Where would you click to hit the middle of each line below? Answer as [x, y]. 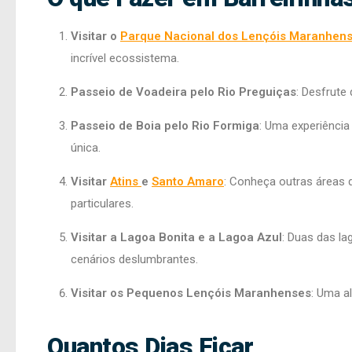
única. [86, 148]
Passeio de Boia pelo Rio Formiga [165, 126]
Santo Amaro [188, 182]
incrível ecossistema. [125, 59]
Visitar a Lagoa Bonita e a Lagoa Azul [176, 238]
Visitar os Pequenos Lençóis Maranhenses [191, 293]
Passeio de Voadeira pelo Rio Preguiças [183, 92]
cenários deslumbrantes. [134, 260]
